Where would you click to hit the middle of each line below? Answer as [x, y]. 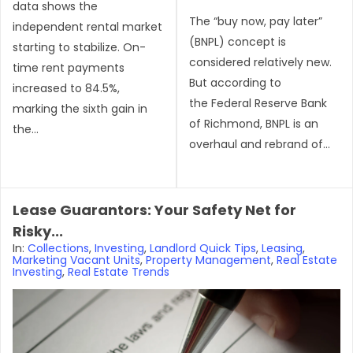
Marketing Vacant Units [76, 260]
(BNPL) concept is [238, 42]
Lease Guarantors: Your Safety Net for [154, 210]
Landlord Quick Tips [203, 248]
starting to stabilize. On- [79, 47]
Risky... [38, 231]
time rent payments [69, 68]
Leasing [282, 248]
